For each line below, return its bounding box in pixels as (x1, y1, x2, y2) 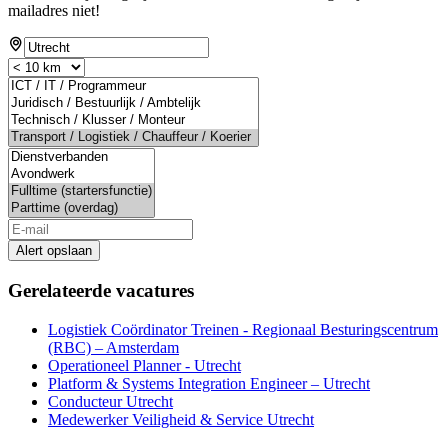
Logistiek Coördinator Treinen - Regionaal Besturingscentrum (48, 320, 438, 338)
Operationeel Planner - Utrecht (48, 356, 241, 374)
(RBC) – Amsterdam (48, 338, 179, 356)
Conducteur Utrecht (48, 392, 173, 410)
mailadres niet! (8, 2, 100, 20)
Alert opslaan (16, 243, 92, 259)
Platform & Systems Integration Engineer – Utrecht (48, 374, 370, 392)
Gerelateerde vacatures (8, 279, 194, 301)
